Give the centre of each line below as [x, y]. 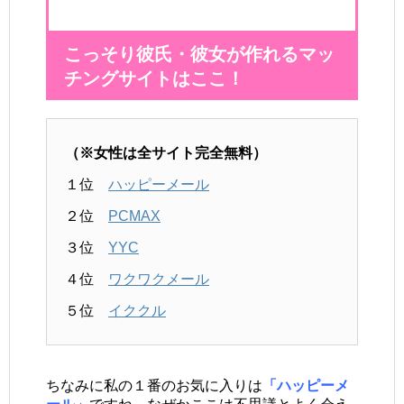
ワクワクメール [159, 280]
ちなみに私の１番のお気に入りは [154, 386]
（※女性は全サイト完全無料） [166, 153]
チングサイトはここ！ [154, 79]
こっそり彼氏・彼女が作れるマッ [199, 55]
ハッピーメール [159, 185]
